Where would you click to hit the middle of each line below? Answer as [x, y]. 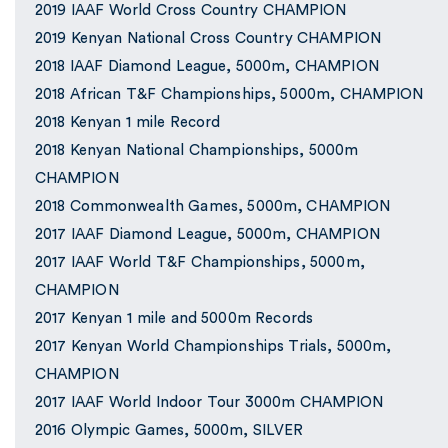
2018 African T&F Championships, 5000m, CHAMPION [229, 95]
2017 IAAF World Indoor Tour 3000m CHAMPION [209, 403]
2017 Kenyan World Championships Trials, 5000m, [213, 347]
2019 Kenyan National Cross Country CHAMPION [208, 39]
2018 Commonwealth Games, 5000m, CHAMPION [213, 207]
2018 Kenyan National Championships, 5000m [197, 151]
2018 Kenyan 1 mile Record [127, 123]
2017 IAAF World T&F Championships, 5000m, [200, 263]
